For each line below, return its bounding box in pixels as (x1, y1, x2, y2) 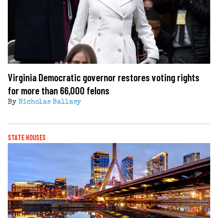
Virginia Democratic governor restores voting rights (8, 71, 200, 83)
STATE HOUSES (8, 133, 46, 142)
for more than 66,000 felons (8, 84, 109, 96)
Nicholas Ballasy (18, 98, 81, 106)
